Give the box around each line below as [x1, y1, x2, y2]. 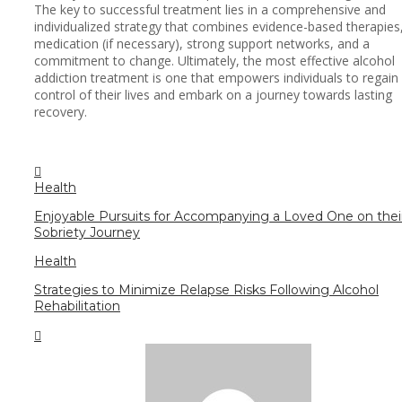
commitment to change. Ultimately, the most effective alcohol [34, 51, 395, 69]
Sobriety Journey [34, 223, 140, 240]
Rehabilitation [34, 297, 120, 314]
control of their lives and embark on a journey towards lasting [34, 85, 392, 103]
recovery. [34, 102, 87, 120]
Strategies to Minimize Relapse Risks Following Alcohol [34, 281, 379, 298]
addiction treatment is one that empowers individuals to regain [34, 68, 398, 86]
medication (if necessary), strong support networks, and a [34, 34, 370, 52]
